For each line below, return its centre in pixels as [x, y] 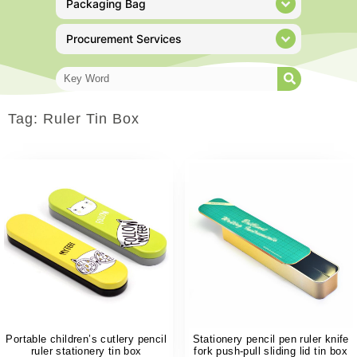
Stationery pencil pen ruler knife [271, 339]
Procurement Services [124, 38]
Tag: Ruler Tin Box [74, 118]
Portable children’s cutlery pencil [86, 339]
